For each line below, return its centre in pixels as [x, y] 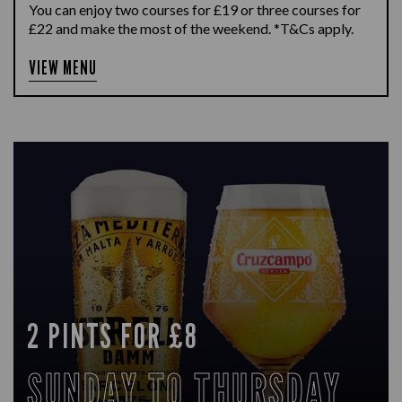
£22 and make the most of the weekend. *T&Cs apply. [191, 28]
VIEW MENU [63, 68]
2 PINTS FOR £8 [113, 336]
